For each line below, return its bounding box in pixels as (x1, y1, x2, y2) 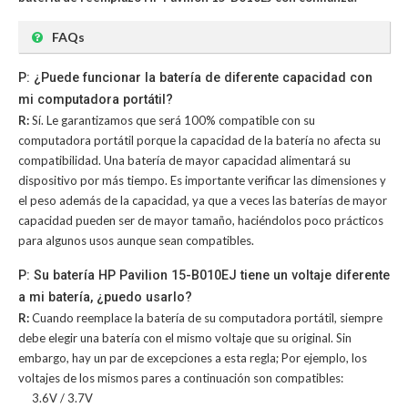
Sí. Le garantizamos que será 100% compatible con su (32, 113, 315, 127)
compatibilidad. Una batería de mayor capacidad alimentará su (18, 153, 351, 168)
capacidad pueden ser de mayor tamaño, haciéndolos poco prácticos (18, 213, 383, 228)
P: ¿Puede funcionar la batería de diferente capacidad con (18, 70, 372, 85)
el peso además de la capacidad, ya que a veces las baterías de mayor (18, 193, 387, 208)
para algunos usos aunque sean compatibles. (18, 233, 254, 248)
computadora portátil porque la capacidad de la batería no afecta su (18, 133, 381, 148)
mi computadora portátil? (18, 92, 173, 107)
